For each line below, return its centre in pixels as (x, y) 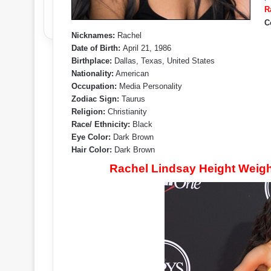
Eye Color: (91, 137)
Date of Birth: (97, 48)
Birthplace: (92, 61)
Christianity (126, 112)
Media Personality (149, 86)
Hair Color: (92, 150)
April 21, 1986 (147, 48)
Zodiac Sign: (95, 99)
